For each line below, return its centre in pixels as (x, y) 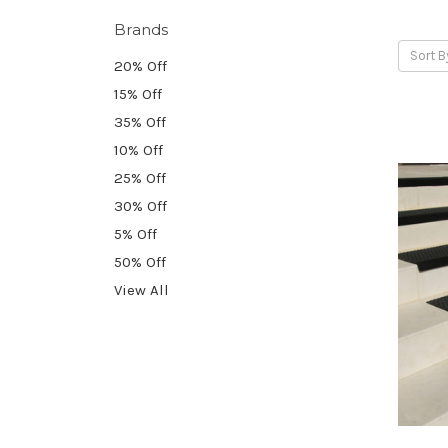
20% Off (140, 65)
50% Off (140, 261)
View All (141, 289)
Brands (141, 29)
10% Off (138, 149)
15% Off (138, 93)
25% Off (140, 177)
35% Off (140, 121)
